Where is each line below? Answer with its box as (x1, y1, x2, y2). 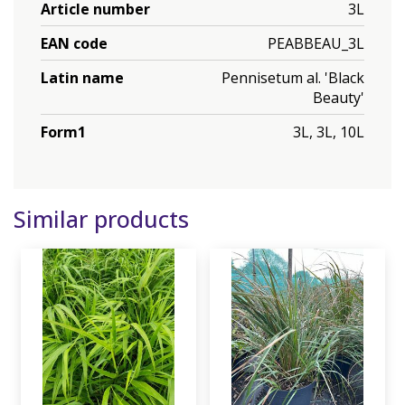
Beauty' (313, 87, 364, 108)
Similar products (14, 203, 189, 234)
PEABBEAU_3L (268, 33, 364, 53)
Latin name (41, 67, 124, 88)
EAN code (41, 33, 108, 53)
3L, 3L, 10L (293, 121, 364, 142)
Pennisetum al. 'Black (221, 67, 364, 88)
